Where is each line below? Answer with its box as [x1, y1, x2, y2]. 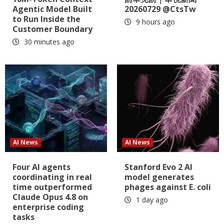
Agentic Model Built [12, 3, 92, 15]
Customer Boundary [12, 23, 92, 35]
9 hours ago [134, 17, 175, 27]
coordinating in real [12, 171, 92, 183]
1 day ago [134, 195, 168, 205]
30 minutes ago [22, 37, 74, 47]
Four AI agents [12, 161, 70, 173]
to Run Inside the [12, 13, 80, 25]
